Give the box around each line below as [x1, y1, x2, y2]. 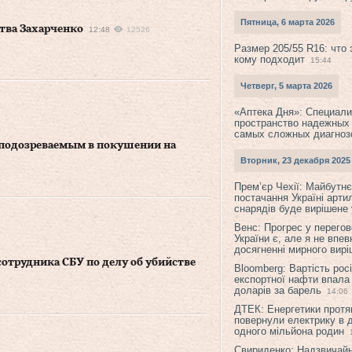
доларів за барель [234, 284, 321, 296]
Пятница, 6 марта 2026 [240, 17, 335, 27]
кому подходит [234, 53, 305, 65]
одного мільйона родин [234, 325, 344, 337]
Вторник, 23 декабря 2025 [240, 156, 350, 165]
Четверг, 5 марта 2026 [240, 81, 332, 90]
